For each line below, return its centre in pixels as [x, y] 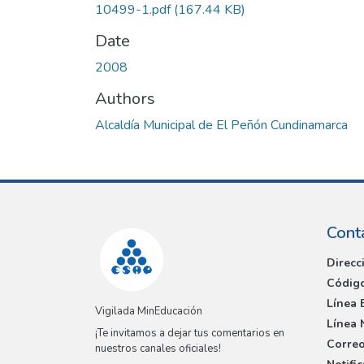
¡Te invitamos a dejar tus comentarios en [190, 334]
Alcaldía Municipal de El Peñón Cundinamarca [221, 125]
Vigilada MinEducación [149, 312]
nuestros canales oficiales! [158, 349]
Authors [125, 98]
